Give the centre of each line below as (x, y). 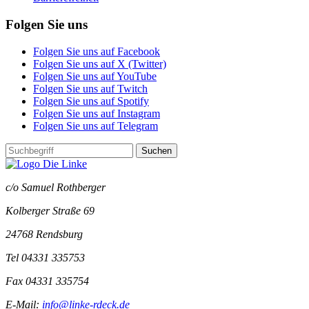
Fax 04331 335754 (47, 281)
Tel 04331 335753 (45, 257)
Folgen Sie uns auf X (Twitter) (100, 63)
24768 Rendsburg (44, 234)
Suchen (157, 150)
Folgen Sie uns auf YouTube (95, 76)
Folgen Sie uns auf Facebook (97, 51)
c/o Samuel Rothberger (56, 187)
